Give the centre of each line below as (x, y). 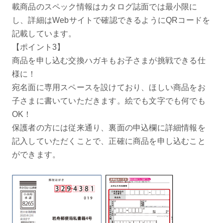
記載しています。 (44, 33)
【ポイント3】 (38, 47)
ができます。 (36, 154)
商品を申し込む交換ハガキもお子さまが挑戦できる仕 (109, 60)
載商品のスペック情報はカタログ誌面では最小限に (105, 6)
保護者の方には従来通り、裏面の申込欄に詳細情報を (109, 127)
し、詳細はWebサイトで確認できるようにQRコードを (111, 20)
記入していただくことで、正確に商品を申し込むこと (109, 141)
